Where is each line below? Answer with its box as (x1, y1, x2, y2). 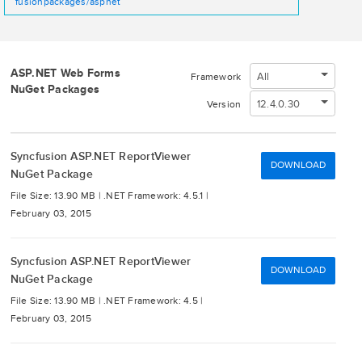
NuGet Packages (10, 82, 99, 96)
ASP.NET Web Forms (10, 66, 120, 80)
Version (206, 98, 242, 111)
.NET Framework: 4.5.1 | (103, 190, 208, 202)
